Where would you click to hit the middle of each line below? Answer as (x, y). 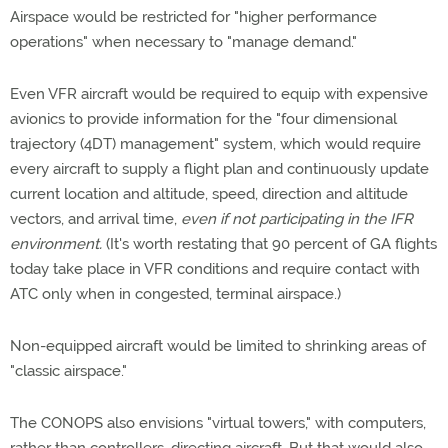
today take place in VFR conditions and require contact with (215, 269)
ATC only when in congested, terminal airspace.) (175, 294)
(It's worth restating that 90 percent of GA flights (269, 244)
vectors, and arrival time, (95, 219)
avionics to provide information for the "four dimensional (203, 119)
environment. (56, 244)
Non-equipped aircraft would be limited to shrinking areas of (218, 346)
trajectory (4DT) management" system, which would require (215, 144)
